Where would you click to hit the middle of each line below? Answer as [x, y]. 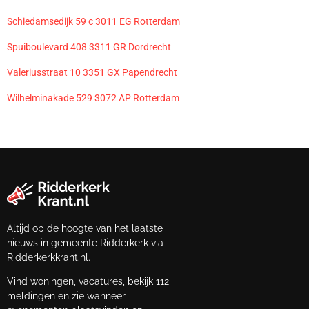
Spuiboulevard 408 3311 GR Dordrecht [89, 47]
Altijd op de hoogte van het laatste [85, 228]
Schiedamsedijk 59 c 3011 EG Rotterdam [93, 21]
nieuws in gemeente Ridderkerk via [85, 242]
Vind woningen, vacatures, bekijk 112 [88, 282]
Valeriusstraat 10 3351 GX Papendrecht [92, 72]
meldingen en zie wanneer [66, 296]
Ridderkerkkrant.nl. [49, 257]
